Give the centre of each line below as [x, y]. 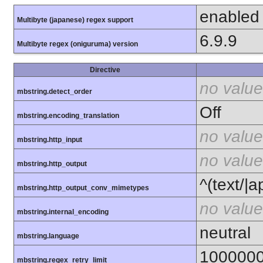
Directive [105, 70]
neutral [225, 232]
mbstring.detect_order [55, 91]
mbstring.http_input [50, 139]
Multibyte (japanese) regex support [75, 20]
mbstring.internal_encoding [63, 212]
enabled [230, 16]
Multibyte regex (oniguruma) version [77, 44]
